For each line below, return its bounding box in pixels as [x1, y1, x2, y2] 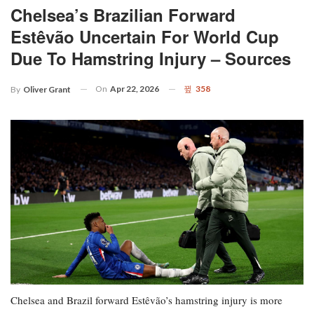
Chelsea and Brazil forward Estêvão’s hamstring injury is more [11, 292, 282, 307]
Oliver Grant [23, 83, 71, 95]
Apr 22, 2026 [110, 83, 159, 94]
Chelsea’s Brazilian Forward [11, 2, 235, 27]
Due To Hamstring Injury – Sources [11, 46, 291, 70]
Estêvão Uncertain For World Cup [11, 24, 279, 48]
